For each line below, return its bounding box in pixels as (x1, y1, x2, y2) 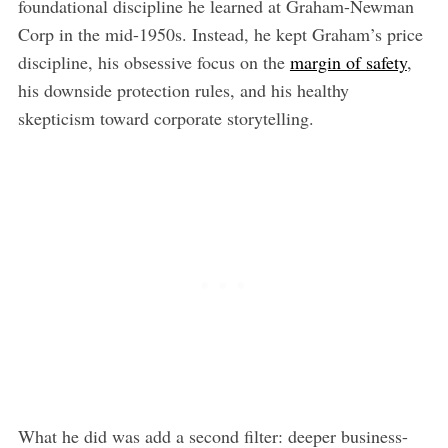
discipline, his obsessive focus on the (17, 49, 290, 74)
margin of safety (289, 49, 407, 74)
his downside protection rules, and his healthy (17, 77, 349, 102)
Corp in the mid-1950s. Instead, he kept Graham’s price (17, 21, 423, 46)
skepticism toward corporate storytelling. (17, 105, 314, 130)
